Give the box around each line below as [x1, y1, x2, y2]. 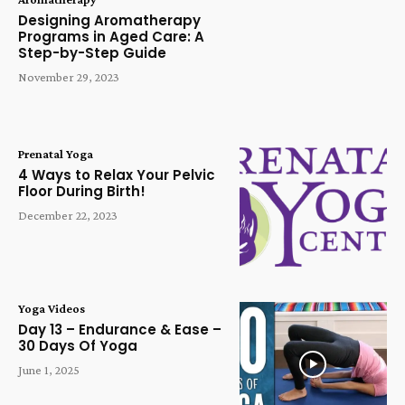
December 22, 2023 [18, 208, 118, 223]
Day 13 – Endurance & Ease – [18, 319, 221, 339]
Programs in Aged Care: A [18, 27, 204, 47]
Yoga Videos [18, 300, 85, 316]
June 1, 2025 [18, 362, 80, 377]
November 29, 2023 [18, 70, 119, 85]
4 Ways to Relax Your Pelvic [18, 165, 215, 185]
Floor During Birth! [18, 182, 149, 202]
